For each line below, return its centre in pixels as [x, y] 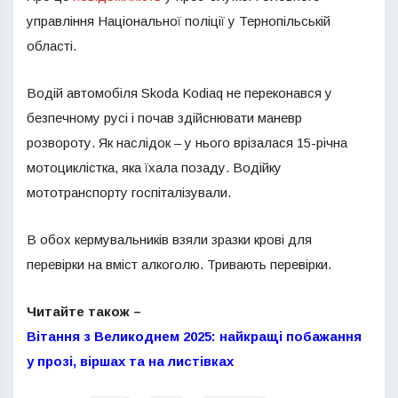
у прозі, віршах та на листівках [130, 361]
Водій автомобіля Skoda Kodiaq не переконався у [179, 93]
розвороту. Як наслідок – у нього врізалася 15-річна [187, 143]
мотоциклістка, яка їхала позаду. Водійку [154, 167]
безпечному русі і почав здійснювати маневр [164, 118]
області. [52, 46]
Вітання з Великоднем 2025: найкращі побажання [194, 336]
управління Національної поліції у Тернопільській [179, 21]
